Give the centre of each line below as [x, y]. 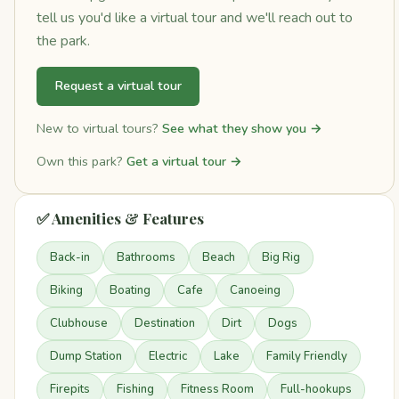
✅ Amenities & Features [120, 219]
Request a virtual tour [118, 86]
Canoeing [255, 291]
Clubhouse [79, 324]
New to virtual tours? [99, 128]
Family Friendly [307, 357]
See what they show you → [242, 128]
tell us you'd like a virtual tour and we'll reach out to [195, 17]
